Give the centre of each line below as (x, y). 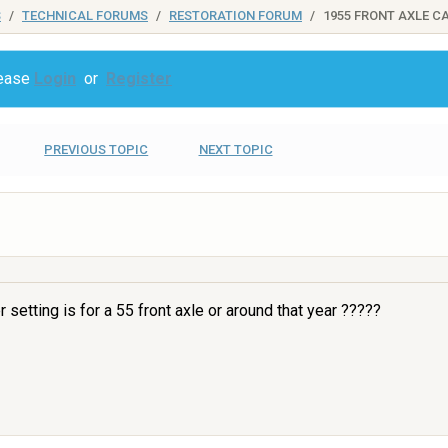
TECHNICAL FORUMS (85, 15)
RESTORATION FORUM (235, 15)
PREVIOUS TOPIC (96, 149)
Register (139, 78)
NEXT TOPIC (235, 149)
